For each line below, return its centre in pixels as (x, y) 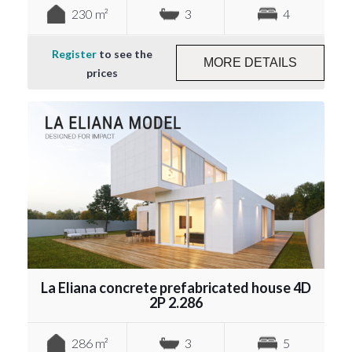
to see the (124, 53)
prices (102, 72)
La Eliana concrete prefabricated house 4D (176, 287)
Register (74, 53)
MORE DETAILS (250, 62)
